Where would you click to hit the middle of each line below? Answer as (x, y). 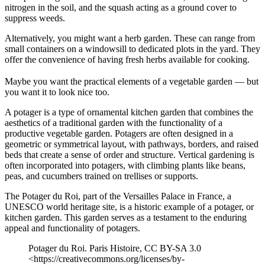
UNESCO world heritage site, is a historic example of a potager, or (129, 207)
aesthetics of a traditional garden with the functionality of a (114, 123)
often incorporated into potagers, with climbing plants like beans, (125, 166)
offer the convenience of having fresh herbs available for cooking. (127, 60)
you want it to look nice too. (57, 92)
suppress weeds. (35, 18)
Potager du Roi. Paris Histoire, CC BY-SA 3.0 (115, 248)
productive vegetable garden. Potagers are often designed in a (119, 134)
